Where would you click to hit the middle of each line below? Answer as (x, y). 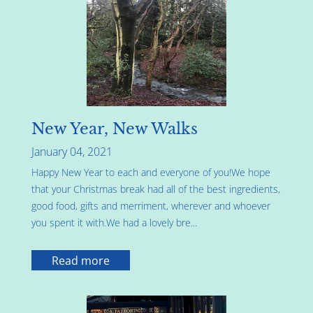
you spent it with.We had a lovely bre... (114, 223)
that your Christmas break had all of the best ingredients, (156, 189)
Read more (80, 260)
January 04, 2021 (72, 152)
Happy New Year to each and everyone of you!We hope (151, 173)
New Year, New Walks (115, 129)
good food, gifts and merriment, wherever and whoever (151, 206)
